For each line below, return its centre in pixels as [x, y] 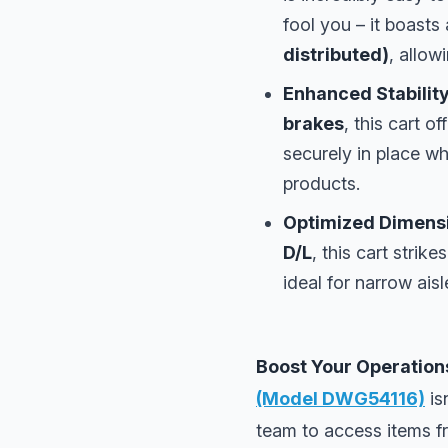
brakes [313, 123]
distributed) [336, 54]
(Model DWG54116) [340, 399]
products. [321, 183]
